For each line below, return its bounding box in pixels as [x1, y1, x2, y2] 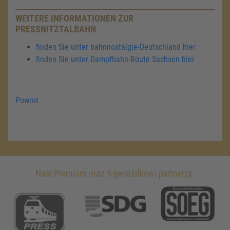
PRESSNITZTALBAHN [15, 24, 90, 34]
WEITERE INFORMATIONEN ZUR [15, 13, 133, 24]
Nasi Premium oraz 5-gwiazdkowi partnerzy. [35, 168, 195, 179]
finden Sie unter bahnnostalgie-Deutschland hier [36, 42, 196, 52]
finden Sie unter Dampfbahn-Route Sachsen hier [36, 54, 195, 64]
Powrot [15, 95, 39, 105]
